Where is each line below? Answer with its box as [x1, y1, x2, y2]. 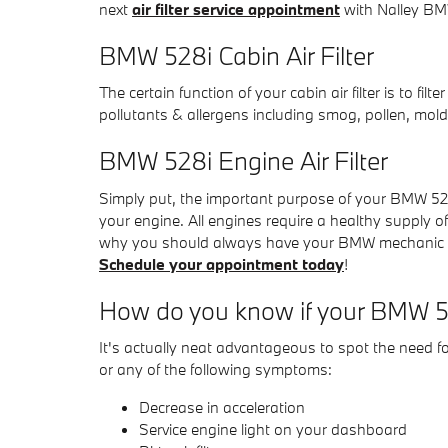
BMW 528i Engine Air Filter [99, 144, 388, 177]
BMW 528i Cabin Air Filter [99, 38, 374, 72]
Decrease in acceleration [139, 397, 305, 417]
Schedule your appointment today [99, 253, 344, 274]
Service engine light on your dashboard [139, 419, 407, 439]
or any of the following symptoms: [99, 359, 332, 379]
